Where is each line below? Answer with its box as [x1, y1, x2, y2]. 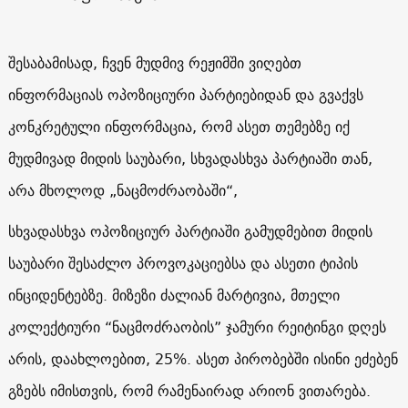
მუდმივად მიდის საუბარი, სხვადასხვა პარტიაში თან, [7, 145, 372, 171]
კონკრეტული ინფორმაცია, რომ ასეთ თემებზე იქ [7, 113, 350, 139]
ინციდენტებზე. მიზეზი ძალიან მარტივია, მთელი [7, 281, 340, 308]
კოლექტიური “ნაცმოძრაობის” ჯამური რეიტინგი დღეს [7, 313, 386, 340]
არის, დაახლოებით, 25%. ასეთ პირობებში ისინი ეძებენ [7, 345, 398, 372]
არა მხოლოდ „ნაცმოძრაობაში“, [7, 177, 238, 203]
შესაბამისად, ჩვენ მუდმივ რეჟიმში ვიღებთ [7, 49, 301, 76]
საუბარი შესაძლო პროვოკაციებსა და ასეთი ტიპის [7, 250, 358, 276]
